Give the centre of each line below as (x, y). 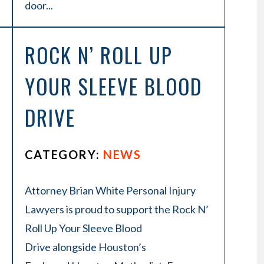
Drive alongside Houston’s (85, 247)
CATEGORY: (64, 154)
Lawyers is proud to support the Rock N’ (116, 209)
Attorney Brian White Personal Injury (110, 190)
